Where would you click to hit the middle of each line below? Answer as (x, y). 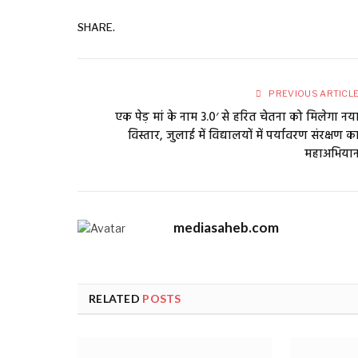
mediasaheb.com (226, 227)
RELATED (116, 298)
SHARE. (96, 27)
